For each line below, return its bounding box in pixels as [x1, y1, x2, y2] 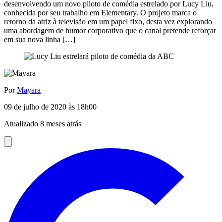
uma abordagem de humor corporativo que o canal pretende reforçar [4, 26, 216, 35]
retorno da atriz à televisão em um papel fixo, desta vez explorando [4, 17, 212, 26]
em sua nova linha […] [4, 35, 75, 44]
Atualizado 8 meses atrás [4, 119, 81, 128]
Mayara [17, 85, 41, 94]
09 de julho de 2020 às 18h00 [4, 102, 97, 111]
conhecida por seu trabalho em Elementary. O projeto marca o [4, 8, 197, 17]
